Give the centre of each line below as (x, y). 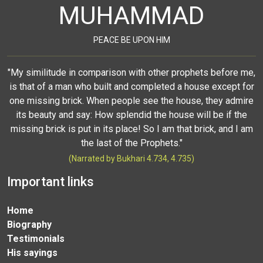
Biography (29, 225)
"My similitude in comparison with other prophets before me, (131, 73)
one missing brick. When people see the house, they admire (131, 101)
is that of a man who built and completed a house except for (131, 87)
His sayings (32, 253)
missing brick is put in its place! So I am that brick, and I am (131, 129)
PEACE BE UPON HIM (131, 40)
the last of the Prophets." (131, 143)
